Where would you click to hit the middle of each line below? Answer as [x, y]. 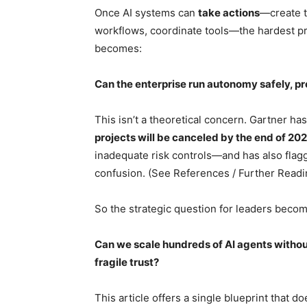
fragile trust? [127, 262]
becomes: [118, 49]
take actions [229, 13]
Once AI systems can [146, 13]
